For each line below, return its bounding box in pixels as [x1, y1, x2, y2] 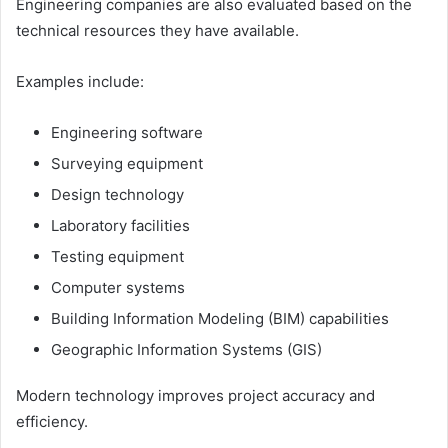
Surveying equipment [51, 154, 203, 174]
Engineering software [51, 123, 203, 143]
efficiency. [16, 412, 88, 432]
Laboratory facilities [51, 216, 190, 236]
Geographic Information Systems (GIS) [51, 340, 322, 360]
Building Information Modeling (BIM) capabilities [51, 309, 389, 329]
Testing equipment [51, 247, 184, 267]
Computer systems [51, 278, 185, 298]
